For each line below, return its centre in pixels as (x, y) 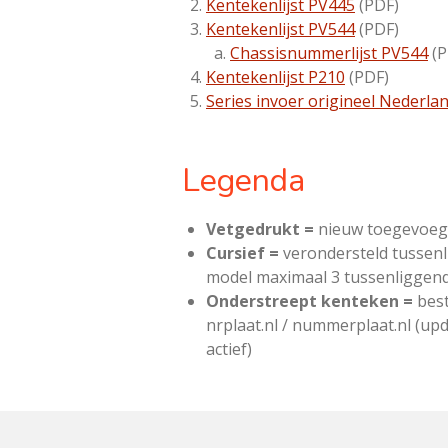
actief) (229, 349)
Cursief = (242, 253)
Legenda (243, 180)
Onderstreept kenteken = (309, 301)
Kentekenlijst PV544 (280, 29)
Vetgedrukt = (260, 229)
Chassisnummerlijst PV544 (329, 53)
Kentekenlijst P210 (275, 77)
